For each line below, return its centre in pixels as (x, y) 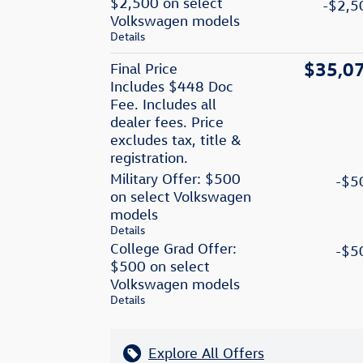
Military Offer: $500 (175, 179)
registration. (149, 158)
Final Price (144, 69)
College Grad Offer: (173, 249)
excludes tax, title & (176, 140)
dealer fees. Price (167, 122)
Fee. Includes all (163, 105)
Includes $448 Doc (172, 87)
